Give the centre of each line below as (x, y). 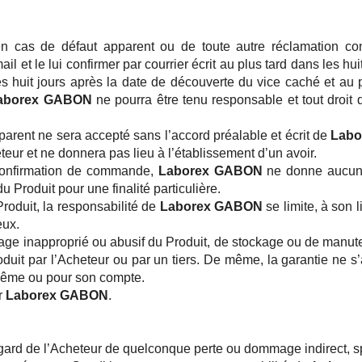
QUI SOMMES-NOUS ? (181, 75)
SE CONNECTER (189, 114)
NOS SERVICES (181, 93)
